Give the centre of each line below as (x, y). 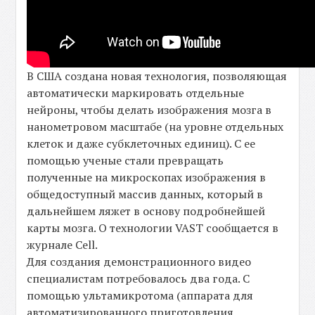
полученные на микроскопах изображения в (147, 177)
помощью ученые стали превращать (126, 160)
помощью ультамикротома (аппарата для (140, 295)
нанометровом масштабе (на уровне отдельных (155, 127)
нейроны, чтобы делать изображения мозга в (149, 110)
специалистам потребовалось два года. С (139, 278)
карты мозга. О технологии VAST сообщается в (153, 228)
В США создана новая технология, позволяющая (157, 76)
